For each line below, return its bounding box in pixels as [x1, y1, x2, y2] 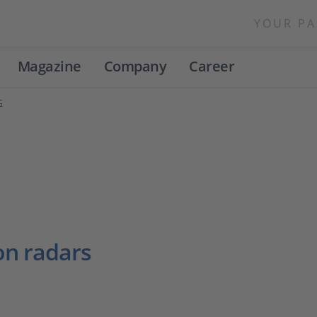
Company [103, 57, 166, 76]
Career [189, 57, 234, 76]
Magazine [17, 57, 81, 76]
